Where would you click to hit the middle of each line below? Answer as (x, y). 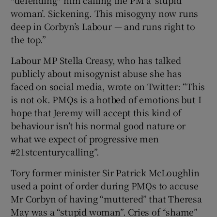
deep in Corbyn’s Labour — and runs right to (103, 26)
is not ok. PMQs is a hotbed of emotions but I (106, 99)
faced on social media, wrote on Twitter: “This (108, 86)
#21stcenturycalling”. (55, 151)
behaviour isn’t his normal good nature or (98, 125)
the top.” (28, 39)
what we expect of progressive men (85, 138)
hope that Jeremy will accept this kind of (96, 112)
